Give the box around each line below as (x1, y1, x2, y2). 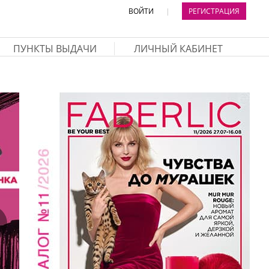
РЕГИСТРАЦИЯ (189, 6, 240, 16)
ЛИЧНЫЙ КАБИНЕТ (134, 42, 223, 55)
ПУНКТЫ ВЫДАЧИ (13, 42, 97, 55)
